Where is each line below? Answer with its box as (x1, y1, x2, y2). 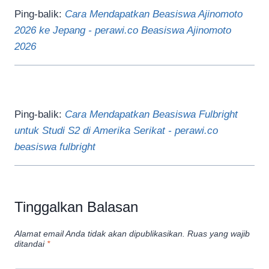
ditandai (14, 239, 47, 249)
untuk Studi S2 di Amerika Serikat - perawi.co (14, 125, 218, 137)
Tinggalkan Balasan (14, 199, 138, 216)
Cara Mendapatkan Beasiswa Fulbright (65, 109, 238, 121)
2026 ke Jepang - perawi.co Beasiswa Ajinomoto (14, 25, 231, 37)
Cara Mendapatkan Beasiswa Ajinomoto (65, 8, 243, 20)
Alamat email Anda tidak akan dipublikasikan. (14, 229, 185, 238)
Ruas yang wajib (187, 229, 250, 238)
